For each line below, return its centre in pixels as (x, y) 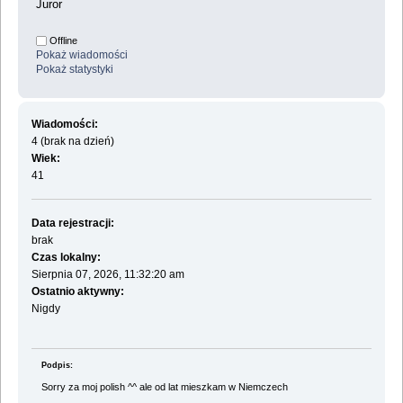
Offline (62, 41)
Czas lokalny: (66, 257)
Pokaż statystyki (75, 70)
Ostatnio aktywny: (77, 291)
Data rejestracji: (72, 223)
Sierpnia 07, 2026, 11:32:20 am (107, 274)
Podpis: (57, 365)
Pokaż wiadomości (82, 55)
